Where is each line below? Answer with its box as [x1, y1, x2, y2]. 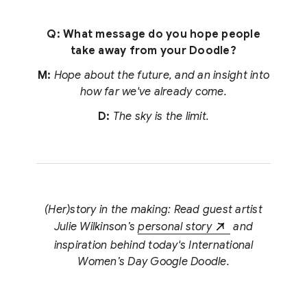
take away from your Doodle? [71, 44, 236, 58]
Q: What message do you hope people [47, 27, 260, 42]
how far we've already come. [80, 85, 227, 99]
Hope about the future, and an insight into [53, 69, 270, 83]
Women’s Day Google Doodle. [77, 254, 230, 269]
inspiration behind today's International [53, 238, 254, 252]
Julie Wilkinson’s [53, 220, 138, 234]
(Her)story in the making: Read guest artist [45, 203, 262, 217]
